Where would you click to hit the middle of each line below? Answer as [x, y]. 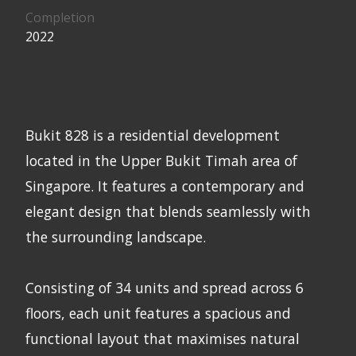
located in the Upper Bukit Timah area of [161, 160]
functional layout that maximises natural [163, 338]
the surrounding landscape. [116, 236]
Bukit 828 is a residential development [153, 135]
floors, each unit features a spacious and [158, 313]
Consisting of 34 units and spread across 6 [164, 287]
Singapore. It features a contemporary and [165, 186]
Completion [60, 17]
